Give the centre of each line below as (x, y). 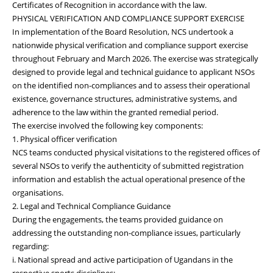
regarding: (30, 246)
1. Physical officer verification (65, 139)
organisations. (38, 192)
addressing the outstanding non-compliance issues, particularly (126, 232)
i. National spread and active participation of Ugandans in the (122, 259)
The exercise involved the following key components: (108, 125)
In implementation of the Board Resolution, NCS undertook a (123, 31)
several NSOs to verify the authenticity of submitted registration (128, 165)
